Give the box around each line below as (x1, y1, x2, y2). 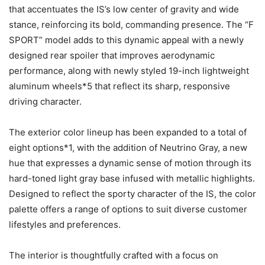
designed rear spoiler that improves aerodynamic (9, 49, 215, 61)
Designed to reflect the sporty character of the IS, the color (9, 188, 256, 199)
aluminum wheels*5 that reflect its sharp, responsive (9, 80, 230, 92)
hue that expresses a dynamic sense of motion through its (9, 157, 251, 169)
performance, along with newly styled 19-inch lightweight (9, 64, 249, 76)
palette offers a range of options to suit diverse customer (9, 203, 247, 215)
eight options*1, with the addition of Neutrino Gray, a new (9, 141, 247, 153)
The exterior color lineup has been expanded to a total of (9, 126, 247, 138)
